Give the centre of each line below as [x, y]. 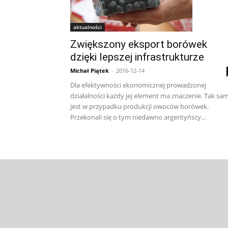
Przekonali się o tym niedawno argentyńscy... [138, 117]
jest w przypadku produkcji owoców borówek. [139, 106]
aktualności [88, 27]
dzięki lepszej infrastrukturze [137, 57]
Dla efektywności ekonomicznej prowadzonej [138, 85]
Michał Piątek [90, 70]
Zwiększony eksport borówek [139, 44]
